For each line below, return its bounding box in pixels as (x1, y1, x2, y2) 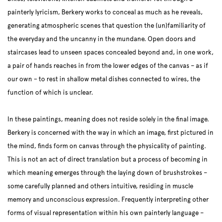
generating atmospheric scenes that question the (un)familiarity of (7, 22, 206, 30)
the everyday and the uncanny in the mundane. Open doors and (7, 35, 196, 43)
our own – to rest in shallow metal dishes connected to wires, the (7, 75, 200, 83)
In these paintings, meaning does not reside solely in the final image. (7, 115, 209, 123)
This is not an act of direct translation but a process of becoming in (7, 156, 208, 164)
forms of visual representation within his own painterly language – (7, 209, 204, 217)
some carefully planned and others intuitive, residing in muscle (7, 182, 193, 190)
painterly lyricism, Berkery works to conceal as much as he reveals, (7, 8, 203, 16)
